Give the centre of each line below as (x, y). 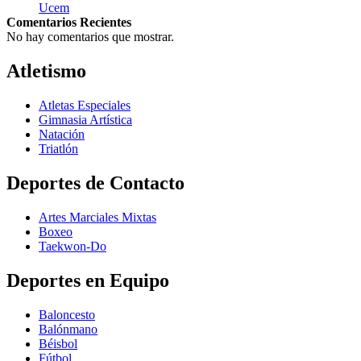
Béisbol (58, 343)
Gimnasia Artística (85, 120)
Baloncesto (67, 314)
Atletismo (46, 71)
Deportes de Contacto (95, 183)
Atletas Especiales (85, 106)
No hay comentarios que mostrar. (90, 37)
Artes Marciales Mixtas (98, 217)
